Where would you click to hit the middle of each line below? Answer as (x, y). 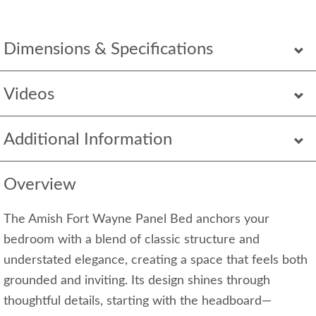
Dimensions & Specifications (108, 49)
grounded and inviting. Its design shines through (137, 280)
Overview (40, 184)
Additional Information (88, 139)
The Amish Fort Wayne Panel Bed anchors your (136, 219)
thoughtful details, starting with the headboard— (138, 301)
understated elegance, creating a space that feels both (156, 260)
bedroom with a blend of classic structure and (132, 239)
